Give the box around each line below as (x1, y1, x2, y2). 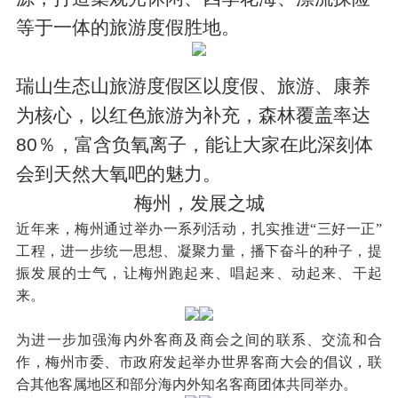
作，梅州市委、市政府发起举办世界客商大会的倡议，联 (16, 354, 382, 370)
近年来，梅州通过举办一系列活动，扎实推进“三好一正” (16, 220, 382, 236)
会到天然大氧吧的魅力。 (16, 163, 222, 184)
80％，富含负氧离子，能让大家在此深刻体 (16, 133, 374, 155)
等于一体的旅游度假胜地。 (16, 16, 241, 37)
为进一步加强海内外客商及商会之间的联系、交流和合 (16, 331, 382, 347)
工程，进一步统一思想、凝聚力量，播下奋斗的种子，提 (16, 243, 382, 259)
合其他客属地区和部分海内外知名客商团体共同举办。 (16, 376, 358, 392)
